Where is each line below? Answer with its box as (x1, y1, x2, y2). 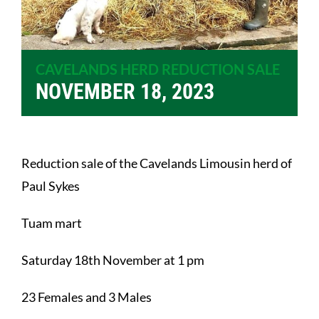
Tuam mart (21, 215, 82, 231)
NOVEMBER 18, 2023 (36, 79, 214, 105)
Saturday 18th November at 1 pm (21, 252, 204, 268)
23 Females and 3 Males (21, 289, 152, 305)
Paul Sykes (21, 178, 80, 194)
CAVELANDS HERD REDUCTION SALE (36, 61, 280, 78)
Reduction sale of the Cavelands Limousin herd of (21, 155, 292, 172)
